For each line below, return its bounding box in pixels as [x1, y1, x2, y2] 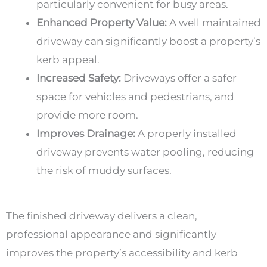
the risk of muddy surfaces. [36, 164, 172, 176]
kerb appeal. [36, 53, 100, 66]
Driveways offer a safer [121, 72, 237, 84]
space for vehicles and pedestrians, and [36, 90, 234, 103]
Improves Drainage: [36, 127, 135, 139]
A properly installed [135, 127, 237, 139]
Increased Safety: [36, 72, 121, 84]
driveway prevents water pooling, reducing [36, 145, 254, 158]
